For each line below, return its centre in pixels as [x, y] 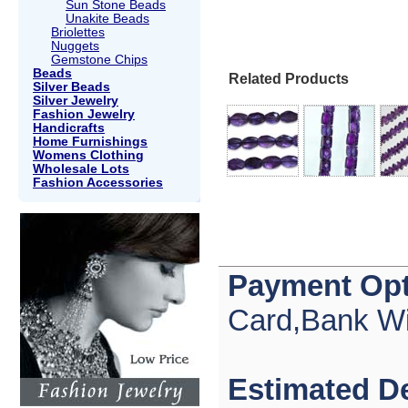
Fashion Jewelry [84, 114]
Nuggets [75, 46]
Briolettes [78, 32]
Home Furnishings [90, 141]
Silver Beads [71, 87]
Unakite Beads [107, 18]
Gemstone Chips [99, 59]
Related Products [289, 79]
